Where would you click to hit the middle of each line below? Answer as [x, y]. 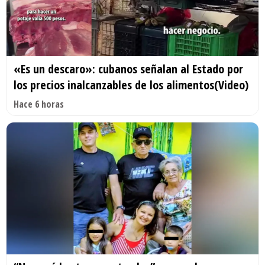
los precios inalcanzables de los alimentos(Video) [131, 85]
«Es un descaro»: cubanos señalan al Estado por [128, 69]
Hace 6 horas [39, 104]
